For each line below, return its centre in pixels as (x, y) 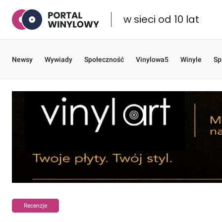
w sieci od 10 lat (161, 20)
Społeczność (104, 59)
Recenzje (35, 206)
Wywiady (58, 59)
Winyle (191, 59)
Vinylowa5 (152, 59)
